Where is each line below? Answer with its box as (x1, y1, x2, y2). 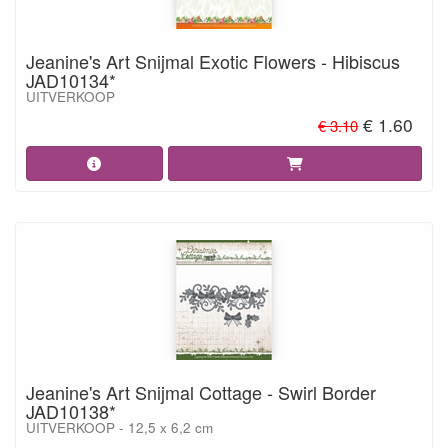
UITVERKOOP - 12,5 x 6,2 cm (26, 417, 213, 437)
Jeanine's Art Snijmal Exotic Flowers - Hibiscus (26, 48, 400, 74)
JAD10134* (26, 67, 116, 93)
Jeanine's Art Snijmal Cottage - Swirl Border (26, 378, 376, 405)
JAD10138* (26, 397, 116, 424)
